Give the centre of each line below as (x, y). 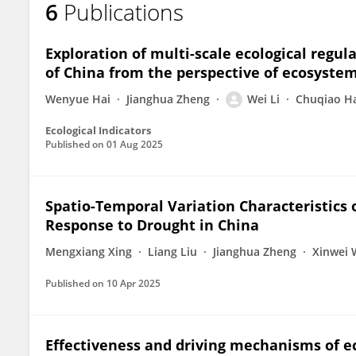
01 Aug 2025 (135, 144)
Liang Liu (172, 252)
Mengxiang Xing (89, 252)
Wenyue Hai (78, 99)
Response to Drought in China (152, 225)
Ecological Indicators (98, 130)
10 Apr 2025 (133, 283)
